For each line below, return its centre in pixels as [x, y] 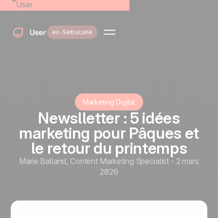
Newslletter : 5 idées [109, 118]
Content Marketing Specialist [120, 161]
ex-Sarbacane [72, 32]
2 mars [187, 161]
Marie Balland [43, 161]
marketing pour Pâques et [109, 133]
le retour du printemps [109, 148]
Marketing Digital [109, 102]
